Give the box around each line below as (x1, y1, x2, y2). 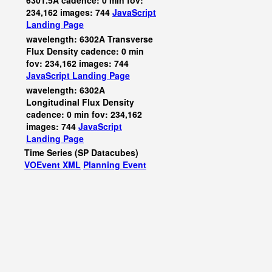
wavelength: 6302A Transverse (26, 33, 153, 45)
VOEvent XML (24, 158, 81, 171)
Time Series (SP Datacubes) (24, 146, 138, 158)
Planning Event (83, 158, 146, 171)
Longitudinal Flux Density (26, 96, 134, 108)
